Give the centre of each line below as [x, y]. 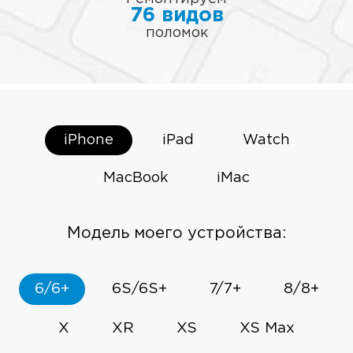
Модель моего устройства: [176, 234]
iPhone [88, 141]
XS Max [267, 329]
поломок [176, 33]
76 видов [176, 16]
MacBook [136, 178]
